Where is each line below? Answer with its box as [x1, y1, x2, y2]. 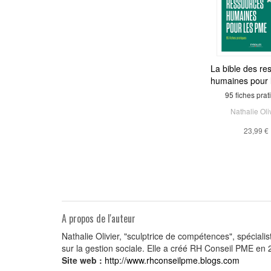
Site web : [62, 254, 102, 266]
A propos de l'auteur [62, 211, 135, 226]
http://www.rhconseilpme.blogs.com [105, 254, 240, 266]
